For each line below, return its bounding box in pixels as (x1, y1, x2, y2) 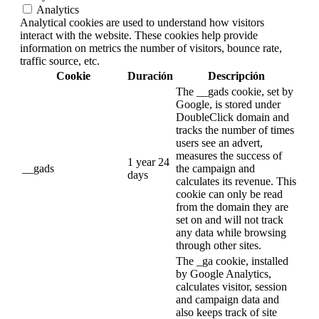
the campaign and (176, 162, 255, 175)
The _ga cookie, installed (176, 255, 288, 268)
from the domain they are (176, 201, 288, 214)
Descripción (208, 70, 265, 83)
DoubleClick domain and (176, 111, 289, 124)
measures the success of (176, 150, 282, 162)
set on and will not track (176, 214, 283, 226)
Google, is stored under (176, 98, 281, 111)
